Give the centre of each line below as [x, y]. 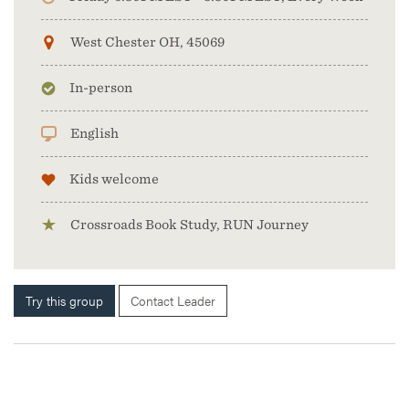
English [94, 133]
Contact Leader [173, 300]
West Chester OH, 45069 [147, 42]
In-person [101, 88]
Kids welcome [114, 179]
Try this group [64, 300]
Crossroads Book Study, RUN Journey [189, 225]
